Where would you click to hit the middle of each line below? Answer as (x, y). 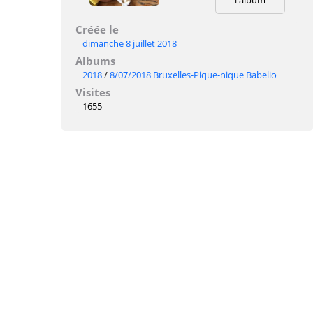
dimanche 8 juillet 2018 (130, 43)
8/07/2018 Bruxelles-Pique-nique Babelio (193, 74)
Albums (95, 60)
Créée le (97, 29)
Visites (93, 92)
